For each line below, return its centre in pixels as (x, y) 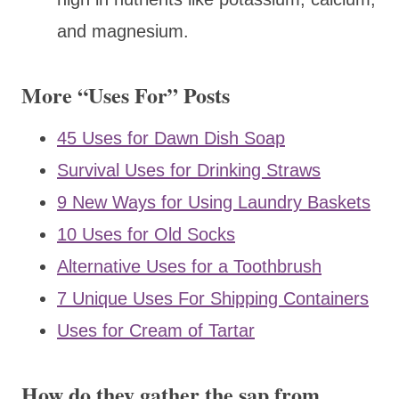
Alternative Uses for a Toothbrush (189, 266)
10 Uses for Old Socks (146, 234)
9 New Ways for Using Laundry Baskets (214, 202)
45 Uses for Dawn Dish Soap (171, 138)
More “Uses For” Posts (126, 94)
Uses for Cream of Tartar (156, 330)
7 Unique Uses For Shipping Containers (213, 298)
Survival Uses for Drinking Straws (189, 170)
